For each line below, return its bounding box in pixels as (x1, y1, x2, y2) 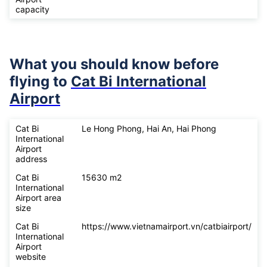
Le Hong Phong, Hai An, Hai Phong (82, 123, 216, 134)
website (15, 252, 48, 262)
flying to (10, 73, 71, 91)
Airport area (15, 193, 61, 203)
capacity (15, 4, 49, 15)
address (15, 154, 47, 164)
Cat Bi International (71, 73, 206, 91)
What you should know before (10, 55, 219, 73)
